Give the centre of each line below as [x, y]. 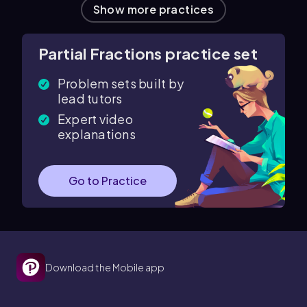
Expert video [95, 119]
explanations [97, 134]
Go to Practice [108, 181]
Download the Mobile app [105, 267]
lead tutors [90, 98]
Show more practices [153, 9]
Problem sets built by [121, 83]
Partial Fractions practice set [148, 53]
